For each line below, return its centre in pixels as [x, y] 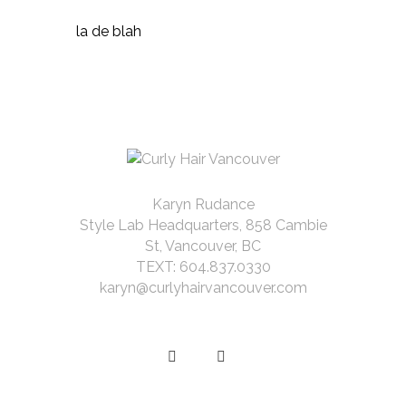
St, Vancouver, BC [203, 246]
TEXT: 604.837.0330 [203, 267]
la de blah [109, 31]
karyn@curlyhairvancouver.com [203, 288]
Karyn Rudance [203, 204]
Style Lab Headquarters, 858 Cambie [203, 225]
